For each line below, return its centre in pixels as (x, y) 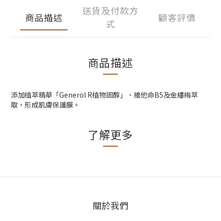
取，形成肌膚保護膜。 (45, 105)
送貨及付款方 (110, 10)
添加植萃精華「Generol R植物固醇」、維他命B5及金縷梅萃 (104, 95)
